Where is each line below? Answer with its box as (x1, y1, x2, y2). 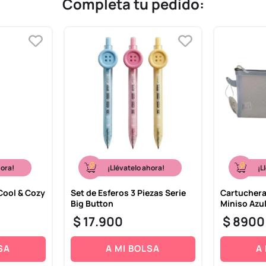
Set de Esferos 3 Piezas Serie (70, 186, 186, 198)
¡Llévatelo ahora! (107, 162, 164, 173)
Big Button (70, 197, 113, 209)
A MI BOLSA (106, 242, 160, 255)
